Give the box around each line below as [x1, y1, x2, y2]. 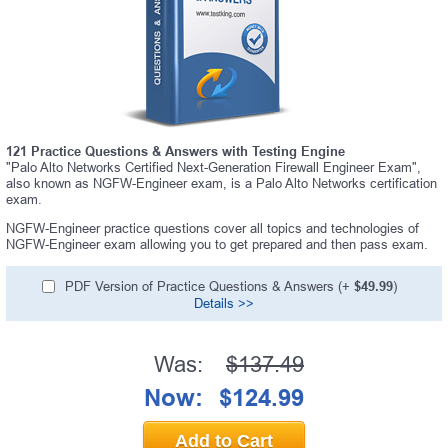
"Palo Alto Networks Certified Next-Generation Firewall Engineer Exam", [6, 159, 421, 175]
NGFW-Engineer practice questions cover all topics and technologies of [6, 220, 419, 236]
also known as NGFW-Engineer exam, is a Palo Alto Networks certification [6, 175, 437, 191]
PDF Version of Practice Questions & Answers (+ [64, 278, 354, 294]
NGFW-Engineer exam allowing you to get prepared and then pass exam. [6, 236, 428, 252]
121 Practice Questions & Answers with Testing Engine [6, 143, 345, 159]
